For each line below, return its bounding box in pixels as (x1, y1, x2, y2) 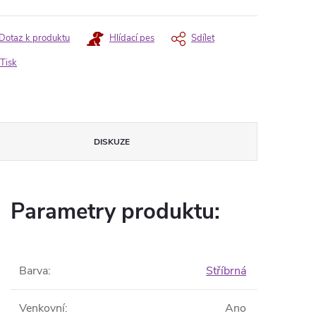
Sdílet (191, 32, 214, 44)
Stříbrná (206, 263, 246, 279)
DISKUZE (94, 136, 130, 147)
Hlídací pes (109, 32, 154, 44)
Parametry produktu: (11, 197, 220, 226)
